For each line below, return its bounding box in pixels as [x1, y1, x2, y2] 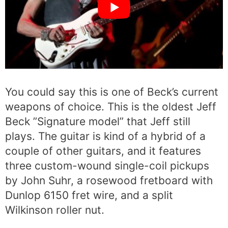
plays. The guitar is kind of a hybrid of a [5, 130, 206, 143]
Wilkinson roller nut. [5, 204, 104, 217]
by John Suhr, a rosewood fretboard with [5, 174, 213, 187]
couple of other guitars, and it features [5, 145, 201, 158]
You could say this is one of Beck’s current [5, 85, 218, 99]
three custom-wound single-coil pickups [5, 159, 209, 173]
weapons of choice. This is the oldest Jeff [5, 100, 216, 113]
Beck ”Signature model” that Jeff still [5, 115, 190, 128]
